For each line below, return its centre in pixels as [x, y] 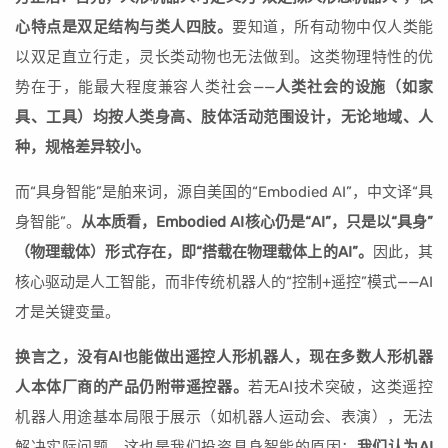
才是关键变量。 [67, 312]
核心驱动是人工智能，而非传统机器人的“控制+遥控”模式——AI [224, 282]
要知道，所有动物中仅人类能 [332, 27]
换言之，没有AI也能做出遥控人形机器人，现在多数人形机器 [224, 357]
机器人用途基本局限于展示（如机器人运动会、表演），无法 [224, 417]
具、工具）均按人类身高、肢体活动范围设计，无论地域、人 [224, 117]
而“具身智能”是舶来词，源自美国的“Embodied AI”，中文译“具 [224, 192]
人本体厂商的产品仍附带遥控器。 [132, 387]
